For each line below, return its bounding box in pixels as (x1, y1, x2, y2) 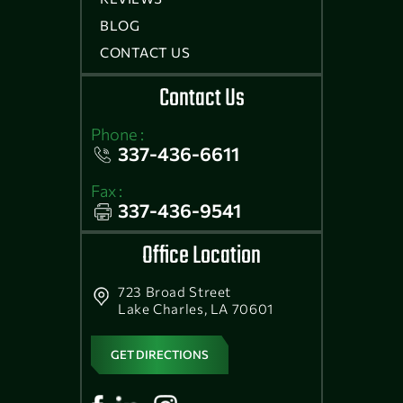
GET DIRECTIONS (111, 346, 209, 362)
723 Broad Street (118, 282, 232, 300)
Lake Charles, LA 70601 (118, 300, 273, 317)
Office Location (142, 236, 261, 275)
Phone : (91, 123, 144, 144)
